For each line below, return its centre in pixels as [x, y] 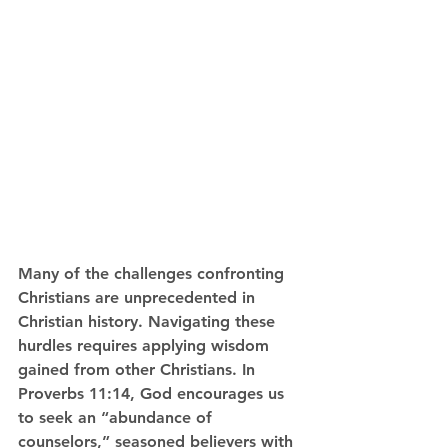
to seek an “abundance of [117, 418]
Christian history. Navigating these [149, 322]
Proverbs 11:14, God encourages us [153, 394]
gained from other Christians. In [139, 370]
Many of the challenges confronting [153, 274]
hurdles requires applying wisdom [146, 346]
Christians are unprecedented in [139, 298]
